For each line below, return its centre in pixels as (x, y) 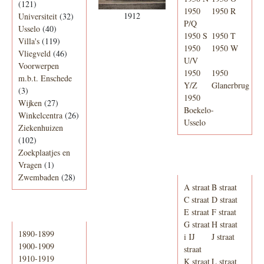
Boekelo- (199, 110)
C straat (196, 200)
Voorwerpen (39, 66)
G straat (197, 225)
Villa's (29, 41)
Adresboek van (212, 160)
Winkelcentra (40, 115)
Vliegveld (34, 54)
